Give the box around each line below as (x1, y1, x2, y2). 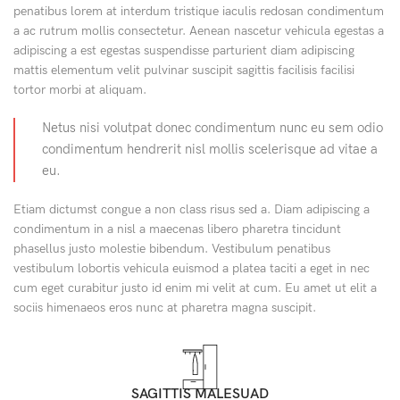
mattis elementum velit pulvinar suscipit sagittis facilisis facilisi (13, 62, 354, 79)
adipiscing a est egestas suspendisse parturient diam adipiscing (13, 43, 354, 59)
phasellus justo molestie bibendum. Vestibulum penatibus (13, 241, 330, 257)
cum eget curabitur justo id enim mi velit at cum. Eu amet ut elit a (13, 280, 377, 296)
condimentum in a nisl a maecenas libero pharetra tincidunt (13, 221, 341, 237)
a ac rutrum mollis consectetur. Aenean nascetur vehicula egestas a (13, 23, 384, 39)
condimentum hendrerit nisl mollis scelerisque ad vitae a (42, 141, 378, 159)
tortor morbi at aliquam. (13, 82, 146, 98)
